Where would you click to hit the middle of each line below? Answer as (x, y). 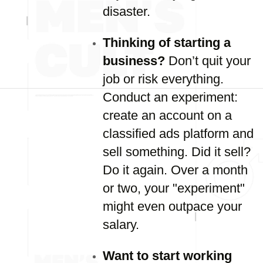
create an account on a (167, 115)
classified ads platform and (178, 134)
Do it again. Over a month (175, 170)
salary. (121, 225)
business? (134, 61)
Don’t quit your (208, 61)
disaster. (127, 11)
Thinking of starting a (167, 43)
